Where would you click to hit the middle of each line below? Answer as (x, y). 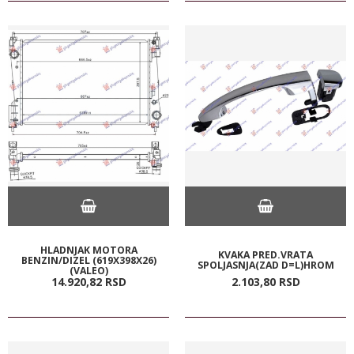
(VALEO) (88, 270)
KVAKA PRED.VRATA (265, 254)
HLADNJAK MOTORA (88, 250)
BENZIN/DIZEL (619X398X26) (88, 260)
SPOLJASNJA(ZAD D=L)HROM (265, 265)
